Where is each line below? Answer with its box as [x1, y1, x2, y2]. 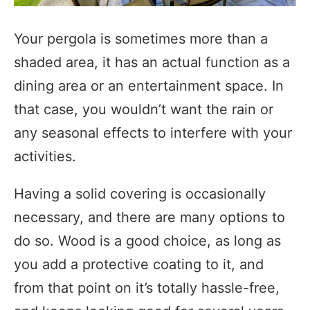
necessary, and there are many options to [14, 209, 285, 226]
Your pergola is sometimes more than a [14, 30, 268, 48]
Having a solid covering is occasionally [14, 185, 266, 203]
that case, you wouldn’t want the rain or [14, 101, 273, 118]
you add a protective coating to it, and [14, 256, 264, 273]
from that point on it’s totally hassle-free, [14, 280, 280, 297]
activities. [14, 148, 76, 165]
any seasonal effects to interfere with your [14, 125, 292, 142]
